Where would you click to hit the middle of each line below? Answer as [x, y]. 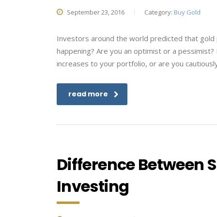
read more [88, 94]
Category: [159, 12]
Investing [93, 186]
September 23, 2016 [95, 12]
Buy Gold [187, 12]
